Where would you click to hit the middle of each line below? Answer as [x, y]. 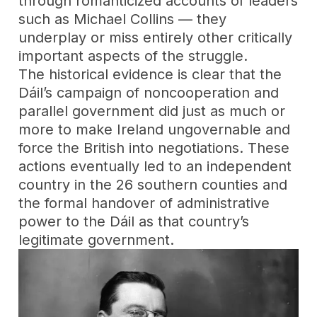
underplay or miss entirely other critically [156, 37]
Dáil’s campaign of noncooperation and [149, 92]
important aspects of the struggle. [133, 56]
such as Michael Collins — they [123, 19]
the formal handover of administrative [144, 203]
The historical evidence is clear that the [150, 74]
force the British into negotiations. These [154, 148]
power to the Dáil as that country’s [134, 221]
